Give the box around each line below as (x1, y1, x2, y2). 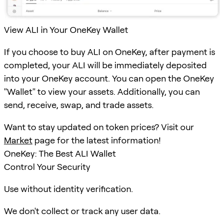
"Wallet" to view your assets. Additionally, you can (4, 86, 200, 97)
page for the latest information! (32, 135, 161, 146)
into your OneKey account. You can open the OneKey (4, 73, 214, 84)
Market (4, 135, 32, 146)
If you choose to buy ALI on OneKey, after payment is (4, 47, 215, 57)
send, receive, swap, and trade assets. (4, 100, 154, 110)
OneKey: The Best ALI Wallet (4, 148, 116, 159)
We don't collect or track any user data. (4, 206, 161, 217)
